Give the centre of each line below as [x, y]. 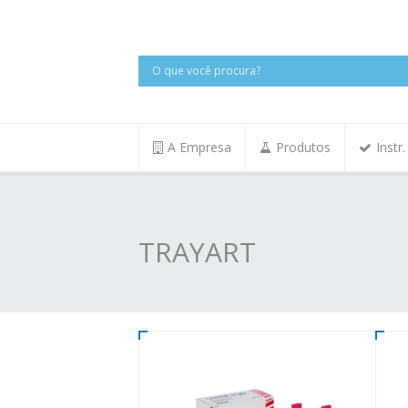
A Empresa [199, 147]
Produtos [303, 147]
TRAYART [197, 252]
